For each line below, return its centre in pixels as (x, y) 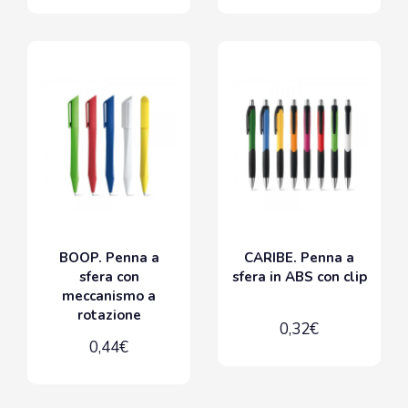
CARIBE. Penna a (299, 258)
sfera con (109, 277)
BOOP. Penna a (109, 258)
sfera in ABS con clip (299, 277)
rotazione (109, 316)
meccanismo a (109, 296)
